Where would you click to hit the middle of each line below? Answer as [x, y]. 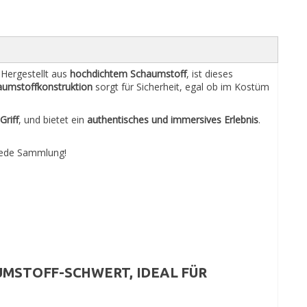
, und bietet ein [53, 120]
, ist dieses [210, 74]
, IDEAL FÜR [168, 272]
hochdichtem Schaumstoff [128, 74]
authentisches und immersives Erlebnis [173, 120]
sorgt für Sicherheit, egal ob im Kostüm [181, 87]
